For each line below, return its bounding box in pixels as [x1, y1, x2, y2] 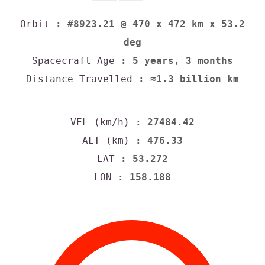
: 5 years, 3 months [115, 55, 233, 67]
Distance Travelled [26, 73, 132, 85]
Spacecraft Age [32, 55, 115, 67]
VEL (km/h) [70, 116, 130, 128]
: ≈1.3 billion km [132, 73, 239, 85]
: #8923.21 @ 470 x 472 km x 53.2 [50, 18, 245, 30]
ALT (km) [82, 134, 130, 146]
